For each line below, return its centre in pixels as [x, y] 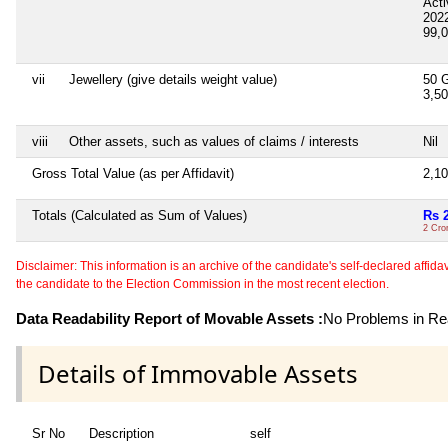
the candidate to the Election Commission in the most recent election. [202, 283]
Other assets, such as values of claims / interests [214, 141]
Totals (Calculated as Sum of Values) [139, 215]
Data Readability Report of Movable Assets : [169, 318]
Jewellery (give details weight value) [173, 79]
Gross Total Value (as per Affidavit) [133, 173]
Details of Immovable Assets [198, 373]
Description [121, 433]
